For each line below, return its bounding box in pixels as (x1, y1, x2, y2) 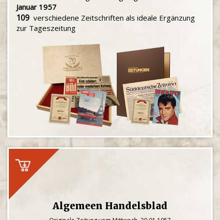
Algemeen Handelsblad (53, 200, 167, 212)
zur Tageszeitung (16, 23, 76, 33)
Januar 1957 (16, 2, 56, 12)
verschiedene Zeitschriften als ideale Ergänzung (29, 13, 195, 23)
